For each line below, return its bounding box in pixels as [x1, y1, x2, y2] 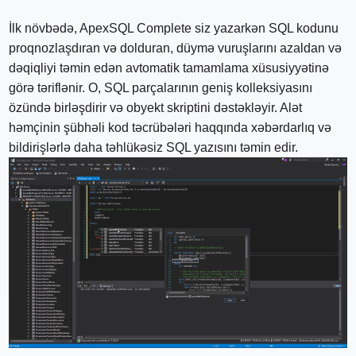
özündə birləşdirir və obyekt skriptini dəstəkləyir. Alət [9, 101, 303, 115]
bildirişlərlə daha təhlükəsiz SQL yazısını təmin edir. [9, 141, 299, 155]
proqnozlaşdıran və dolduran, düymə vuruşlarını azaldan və [9, 41, 342, 56]
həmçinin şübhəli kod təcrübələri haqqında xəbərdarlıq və [9, 121, 332, 135]
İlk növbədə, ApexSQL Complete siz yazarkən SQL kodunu [9, 21, 339, 36]
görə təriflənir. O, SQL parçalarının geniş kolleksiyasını [9, 81, 313, 95]
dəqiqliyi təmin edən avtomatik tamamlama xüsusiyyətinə [9, 61, 330, 75]
